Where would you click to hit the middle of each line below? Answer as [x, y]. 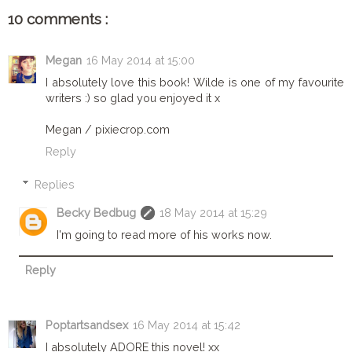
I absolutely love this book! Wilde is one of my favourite [195, 82]
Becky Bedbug [97, 212]
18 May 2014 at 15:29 [214, 212]
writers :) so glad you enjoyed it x [133, 98]
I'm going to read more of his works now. [165, 234]
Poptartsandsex [87, 324]
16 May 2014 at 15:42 [187, 324]
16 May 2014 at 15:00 [141, 60]
